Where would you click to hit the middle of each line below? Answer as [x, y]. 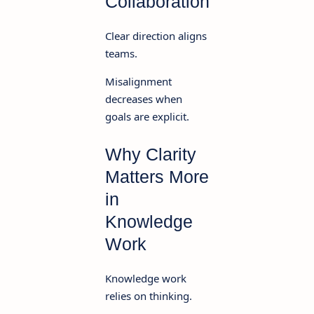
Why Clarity [151, 154]
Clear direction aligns [156, 35]
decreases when [144, 98]
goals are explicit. [147, 116]
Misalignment [138, 81]
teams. [121, 53]
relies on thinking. [149, 295]
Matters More [157, 176]
